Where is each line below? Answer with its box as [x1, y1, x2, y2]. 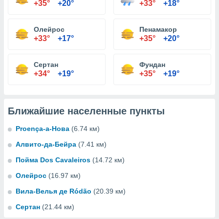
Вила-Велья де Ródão [16, 187, 91, 195]
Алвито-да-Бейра [16, 140, 76, 148]
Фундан [139, 61, 165, 68]
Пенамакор [139, 25, 177, 33]
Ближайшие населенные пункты [8, 106, 165, 116]
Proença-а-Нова [16, 125, 69, 132]
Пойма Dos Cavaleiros [16, 156, 90, 164]
